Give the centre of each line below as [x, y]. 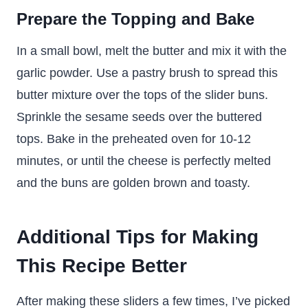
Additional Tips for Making [137, 237]
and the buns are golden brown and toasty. [133, 183]
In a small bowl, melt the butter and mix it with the [152, 51]
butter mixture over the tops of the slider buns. [142, 95]
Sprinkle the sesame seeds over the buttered [139, 117]
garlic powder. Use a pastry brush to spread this [147, 73]
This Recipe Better [102, 266]
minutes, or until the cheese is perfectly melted [144, 161]
